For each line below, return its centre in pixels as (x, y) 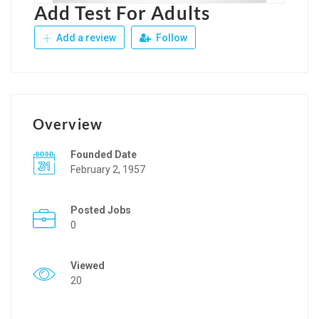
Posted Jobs (101, 210)
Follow (171, 37)
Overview (68, 124)
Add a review (85, 37)
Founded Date (104, 154)
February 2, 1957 (108, 169)
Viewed (88, 265)
